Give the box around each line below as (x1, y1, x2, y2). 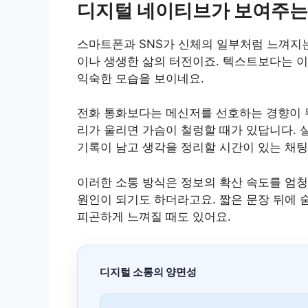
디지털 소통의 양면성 (100, 265, 197, 278)
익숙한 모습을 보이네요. (77, 71, 204, 85)
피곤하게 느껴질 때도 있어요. (77, 209, 231, 223)
